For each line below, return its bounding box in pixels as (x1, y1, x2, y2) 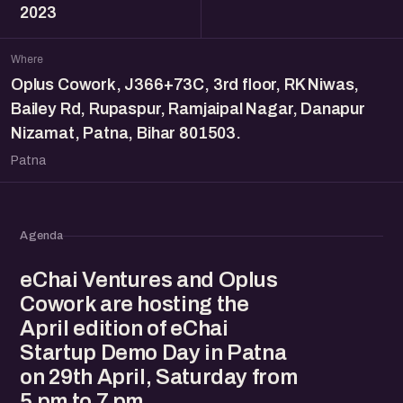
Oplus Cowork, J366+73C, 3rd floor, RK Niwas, (11, 76, 360, 94)
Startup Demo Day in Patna (20, 341, 287, 364)
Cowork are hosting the (20, 292, 249, 316)
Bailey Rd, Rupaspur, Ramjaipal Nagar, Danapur (11, 100, 365, 118)
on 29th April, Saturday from (20, 365, 298, 389)
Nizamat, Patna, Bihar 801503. (11, 124, 241, 142)
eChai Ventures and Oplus (20, 268, 278, 291)
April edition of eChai (20, 317, 228, 340)
